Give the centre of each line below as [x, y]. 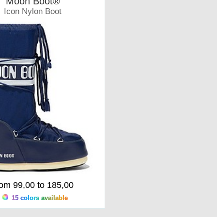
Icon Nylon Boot [33, 11]
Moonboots [33, 22]
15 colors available [39, 198]
